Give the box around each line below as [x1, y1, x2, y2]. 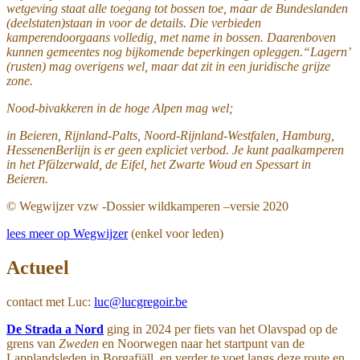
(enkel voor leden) [128, 226, 223, 240]
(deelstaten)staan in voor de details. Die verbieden [6, 15, 261, 30]
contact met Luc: [6, 294, 94, 309]
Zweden [59, 336, 102, 350]
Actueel [6, 256, 69, 278]
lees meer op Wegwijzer [6, 226, 128, 240]
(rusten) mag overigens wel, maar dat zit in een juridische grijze [6, 59, 330, 73]
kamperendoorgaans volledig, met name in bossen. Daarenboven [6, 30, 336, 44]
